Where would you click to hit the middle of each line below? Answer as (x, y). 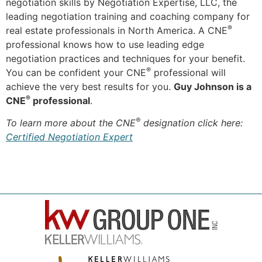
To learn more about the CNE (71, 123)
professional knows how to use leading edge (105, 45)
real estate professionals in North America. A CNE (117, 31)
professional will (188, 73)
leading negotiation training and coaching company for (128, 17)
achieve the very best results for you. (90, 87)
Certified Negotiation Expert (69, 137)
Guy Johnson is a (213, 87)
